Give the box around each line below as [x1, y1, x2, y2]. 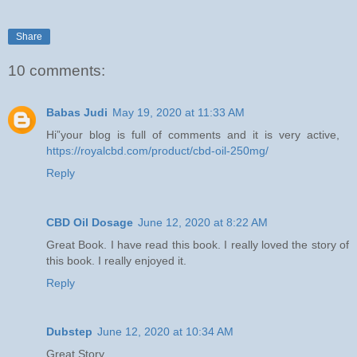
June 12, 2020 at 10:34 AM [97, 325, 233, 339]
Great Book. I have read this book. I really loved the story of [46, 237, 349, 251]
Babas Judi [46, 105, 108, 119]
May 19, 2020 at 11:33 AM [112, 105, 245, 119]
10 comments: [8, 62, 105, 80]
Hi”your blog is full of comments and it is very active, [46, 127, 349, 141]
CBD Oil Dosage [46, 215, 133, 229]
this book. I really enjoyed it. [46, 253, 186, 267]
